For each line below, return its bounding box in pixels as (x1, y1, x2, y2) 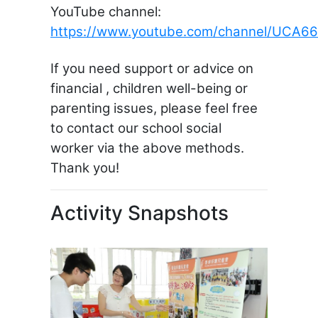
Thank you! (50, 160, 119, 176)
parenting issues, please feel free (50, 100, 258, 116)
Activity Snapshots (50, 201, 229, 225)
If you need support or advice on (50, 60, 253, 77)
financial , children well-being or (50, 80, 248, 97)
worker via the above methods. (50, 140, 244, 156)
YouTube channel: (50, 4, 161, 20)
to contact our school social (50, 120, 221, 136)
